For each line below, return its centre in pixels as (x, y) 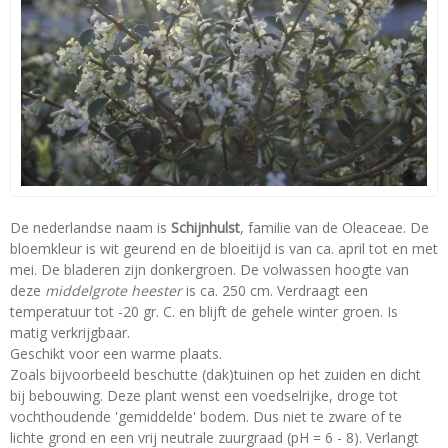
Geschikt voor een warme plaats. (116, 354)
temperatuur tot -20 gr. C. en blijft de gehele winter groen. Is (204, 312)
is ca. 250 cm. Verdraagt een (275, 291)
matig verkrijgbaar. (70, 333)
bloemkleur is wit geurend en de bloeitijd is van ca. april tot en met (224, 249)
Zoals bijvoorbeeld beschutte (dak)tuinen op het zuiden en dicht (215, 375)
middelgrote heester (113, 291)
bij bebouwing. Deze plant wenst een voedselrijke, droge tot (204, 396)
